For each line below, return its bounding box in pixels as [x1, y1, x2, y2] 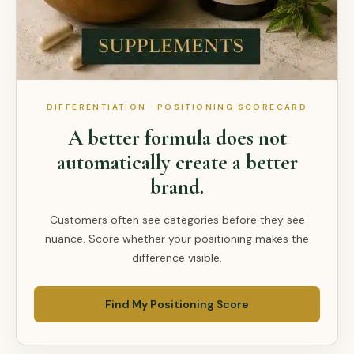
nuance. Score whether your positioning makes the [45, 231, 309, 246]
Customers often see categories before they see [49, 212, 305, 227]
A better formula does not [67, 124, 287, 151]
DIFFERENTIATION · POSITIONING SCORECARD [46, 101, 308, 112]
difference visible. [132, 250, 222, 265]
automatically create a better [56, 149, 298, 175]
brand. [150, 173, 204, 200]
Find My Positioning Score [105, 296, 249, 311]
